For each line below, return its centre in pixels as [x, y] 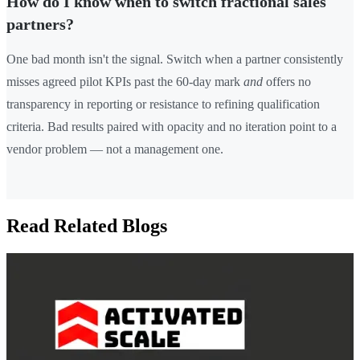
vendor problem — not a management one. [115, 149]
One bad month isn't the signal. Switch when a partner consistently [175, 59]
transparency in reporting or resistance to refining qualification [163, 104]
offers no [287, 82]
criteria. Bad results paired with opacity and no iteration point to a [172, 127]
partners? [40, 25]
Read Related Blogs [87, 226]
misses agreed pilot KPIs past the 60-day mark [125, 82]
